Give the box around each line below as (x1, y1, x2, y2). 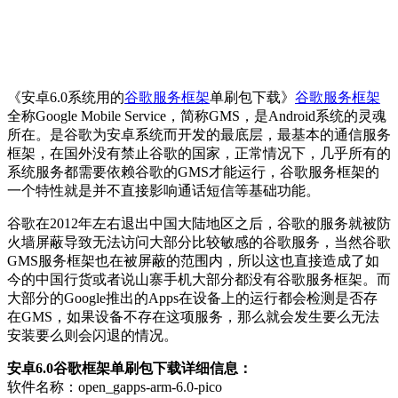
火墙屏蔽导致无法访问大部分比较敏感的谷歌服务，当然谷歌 (7, 234, 391, 250)
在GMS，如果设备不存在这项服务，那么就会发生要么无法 (7, 308, 379, 324)
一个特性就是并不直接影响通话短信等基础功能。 (7, 182, 320, 198)
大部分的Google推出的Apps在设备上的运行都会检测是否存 (7, 290, 378, 306)
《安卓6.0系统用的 (7, 89, 124, 105)
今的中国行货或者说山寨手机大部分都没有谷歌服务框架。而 (7, 271, 391, 287)
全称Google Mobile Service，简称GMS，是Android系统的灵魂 (7, 107, 386, 123)
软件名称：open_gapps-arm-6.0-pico (7, 378, 222, 394)
